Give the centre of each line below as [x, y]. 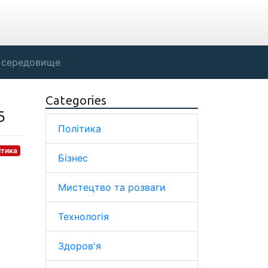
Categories [76, 100]
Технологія [83, 217]
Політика [80, 129]
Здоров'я [80, 246]
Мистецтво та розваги [112, 187]
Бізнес [73, 158]
